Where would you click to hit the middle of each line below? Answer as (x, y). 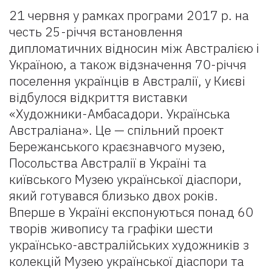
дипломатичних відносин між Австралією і (134, 48)
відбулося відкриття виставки (98, 97)
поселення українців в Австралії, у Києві (127, 81)
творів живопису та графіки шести (111, 228)
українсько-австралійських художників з (129, 245)
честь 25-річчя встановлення (96, 32)
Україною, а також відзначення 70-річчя (128, 64)
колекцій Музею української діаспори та (127, 261)
